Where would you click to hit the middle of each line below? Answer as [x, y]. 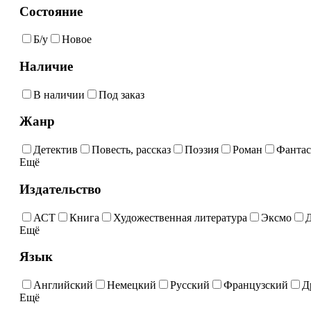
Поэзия [201, 150]
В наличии [59, 94]
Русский [190, 285]
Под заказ [121, 94]
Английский [63, 285]
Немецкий [131, 285]
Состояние [51, 11]
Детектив [55, 150]
